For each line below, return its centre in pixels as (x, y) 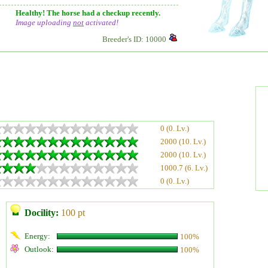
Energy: (37, 236)
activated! (101, 22)
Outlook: (39, 249)
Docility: (42, 213)
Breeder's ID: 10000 (134, 39)
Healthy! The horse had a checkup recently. (88, 13)
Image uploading (44, 22)
